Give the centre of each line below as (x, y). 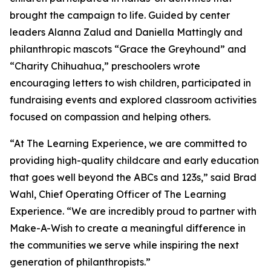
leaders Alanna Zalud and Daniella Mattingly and (126, 32)
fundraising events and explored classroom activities (133, 100)
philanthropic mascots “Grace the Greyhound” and (128, 49)
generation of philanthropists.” (80, 262)
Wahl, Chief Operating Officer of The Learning (118, 194)
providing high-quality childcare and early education (134, 161)
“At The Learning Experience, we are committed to (128, 144)
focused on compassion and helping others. (110, 117)
